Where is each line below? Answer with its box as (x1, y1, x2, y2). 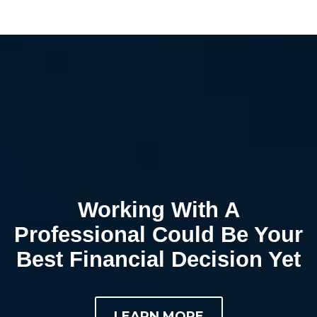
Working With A (77, 197, 240, 221)
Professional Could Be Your (14, 222, 303, 246)
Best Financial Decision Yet (16, 247, 301, 271)
